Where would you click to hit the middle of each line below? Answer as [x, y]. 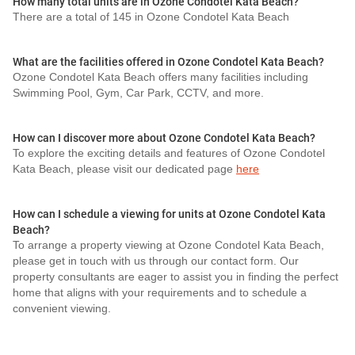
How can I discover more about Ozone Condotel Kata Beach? [164, 138]
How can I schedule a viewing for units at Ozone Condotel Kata [169, 214]
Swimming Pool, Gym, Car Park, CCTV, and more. [138, 93]
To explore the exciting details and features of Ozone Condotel [169, 153]
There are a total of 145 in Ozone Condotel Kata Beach [151, 17]
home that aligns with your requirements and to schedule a [160, 293]
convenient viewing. [62, 309]
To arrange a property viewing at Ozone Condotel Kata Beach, [168, 245]
